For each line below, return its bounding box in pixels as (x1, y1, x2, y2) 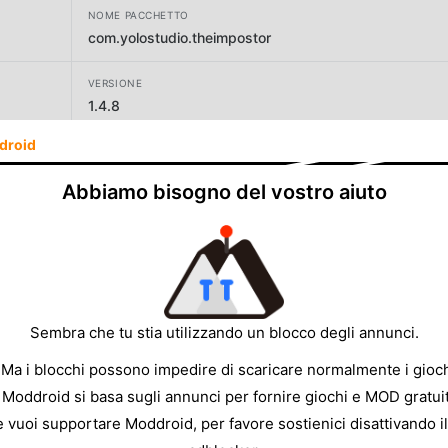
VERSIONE (87, 76, 143, 89)
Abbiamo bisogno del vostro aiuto (61, 179, 387, 204)
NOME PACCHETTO (87, 8, 189, 21)
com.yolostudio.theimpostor (87, 28, 271, 46)
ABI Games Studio (87, 164, 207, 182)
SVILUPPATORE (87, 144, 167, 157)
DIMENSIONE (87, 213, 158, 226)
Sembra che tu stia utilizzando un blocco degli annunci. (29, 322, 419, 342)
